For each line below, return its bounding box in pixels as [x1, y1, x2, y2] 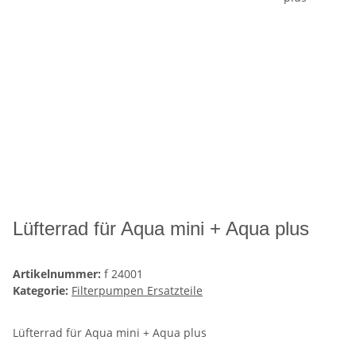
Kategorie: [13, 283, 72, 299]
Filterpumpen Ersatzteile [72, 283, 203, 299]
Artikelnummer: [13, 266, 104, 282]
